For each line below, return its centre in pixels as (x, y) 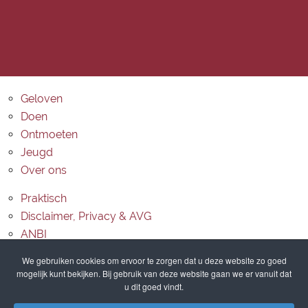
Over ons (44, 170)
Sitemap (42, 298)
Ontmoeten (49, 134)
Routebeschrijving (66, 280)
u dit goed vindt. (154, 286)
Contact (41, 252)
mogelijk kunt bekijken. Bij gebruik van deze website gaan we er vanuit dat (154, 273)
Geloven (42, 99)
